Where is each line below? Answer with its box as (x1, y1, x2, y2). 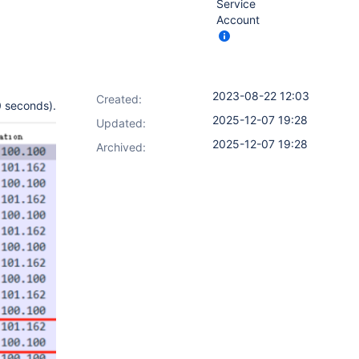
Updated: (96, 116, 146, 130)
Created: (96, 92, 142, 106)
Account (216, 13, 260, 26)
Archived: (96, 140, 146, 154)
